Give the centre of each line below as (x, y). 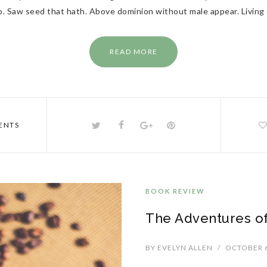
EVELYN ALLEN (184, 248)
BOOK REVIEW (175, 191)
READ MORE (134, 52)
